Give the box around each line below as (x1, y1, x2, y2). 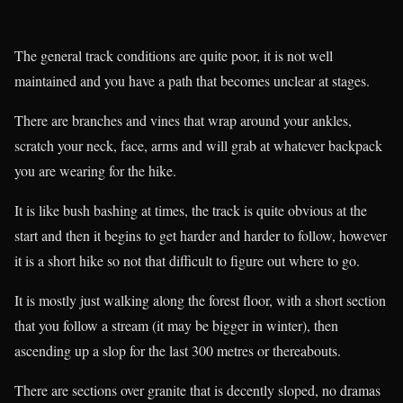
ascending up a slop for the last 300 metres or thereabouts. (14, 340, 341, 360)
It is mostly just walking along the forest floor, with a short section (14, 290, 386, 309)
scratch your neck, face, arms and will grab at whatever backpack (14, 135, 382, 155)
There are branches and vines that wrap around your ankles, (14, 110, 352, 130)
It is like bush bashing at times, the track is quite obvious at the (14, 200, 367, 219)
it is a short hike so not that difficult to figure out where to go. (14, 250, 360, 270)
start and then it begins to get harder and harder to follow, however (14, 225, 387, 245)
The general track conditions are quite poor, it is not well (14, 45, 333, 65)
